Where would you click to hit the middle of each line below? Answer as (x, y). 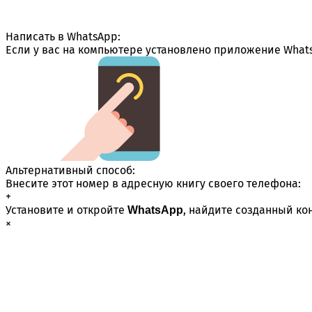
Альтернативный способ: (70, 170)
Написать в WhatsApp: (63, 36)
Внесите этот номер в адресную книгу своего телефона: (153, 183)
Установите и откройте (67, 210)
